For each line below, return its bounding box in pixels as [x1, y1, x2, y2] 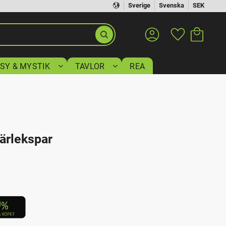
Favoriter [188, 25, 216, 33]
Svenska [159, 2, 184, 9]
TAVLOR [75, 62, 105, 72]
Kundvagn [188, 14, 220, 22]
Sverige [128, 2, 150, 9]
